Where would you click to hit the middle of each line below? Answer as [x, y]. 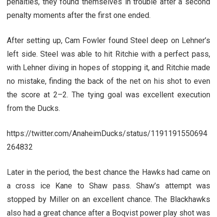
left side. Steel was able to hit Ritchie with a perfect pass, [108, 54]
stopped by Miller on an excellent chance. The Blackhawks [108, 199]
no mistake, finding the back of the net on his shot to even [108, 81]
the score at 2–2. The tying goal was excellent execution [108, 94]
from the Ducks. [33, 108]
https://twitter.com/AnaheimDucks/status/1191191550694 [107, 133]
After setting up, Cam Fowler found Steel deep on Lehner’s [108, 40]
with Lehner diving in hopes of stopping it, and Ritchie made [108, 67]
